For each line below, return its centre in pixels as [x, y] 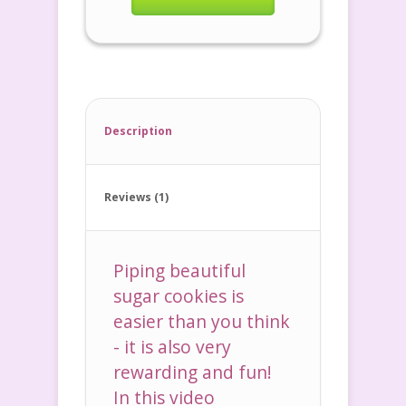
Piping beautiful [179, 271]
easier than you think [202, 322]
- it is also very [172, 347]
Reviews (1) [136, 198]
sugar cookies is [179, 296]
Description [138, 131]
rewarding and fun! [195, 372]
